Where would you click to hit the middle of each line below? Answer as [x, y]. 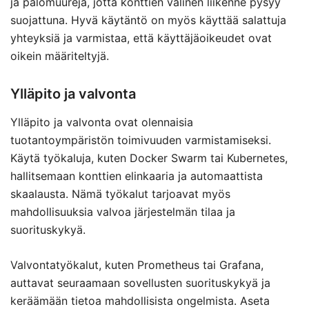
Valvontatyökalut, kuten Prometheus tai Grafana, [137, 265]
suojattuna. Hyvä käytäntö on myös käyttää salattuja [148, 20]
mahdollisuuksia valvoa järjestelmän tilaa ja [123, 212]
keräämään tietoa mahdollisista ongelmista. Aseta [140, 301]
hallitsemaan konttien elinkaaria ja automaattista [137, 176]
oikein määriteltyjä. [60, 56]
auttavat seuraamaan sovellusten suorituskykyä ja [140, 283]
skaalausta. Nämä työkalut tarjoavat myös [120, 194]
